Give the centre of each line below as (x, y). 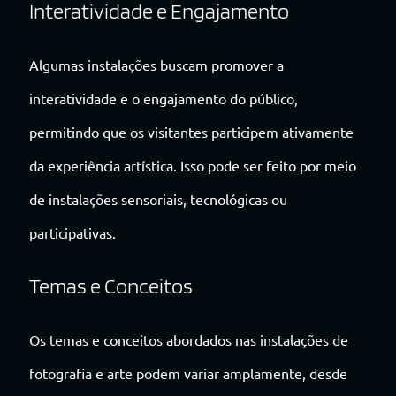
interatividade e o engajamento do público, (164, 98)
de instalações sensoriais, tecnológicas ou (158, 198)
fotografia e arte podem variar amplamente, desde (188, 373)
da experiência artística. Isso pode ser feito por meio (193, 165)
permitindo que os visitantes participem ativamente (191, 131)
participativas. (72, 232)
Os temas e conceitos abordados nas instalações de (189, 339)
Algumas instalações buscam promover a (156, 64)
